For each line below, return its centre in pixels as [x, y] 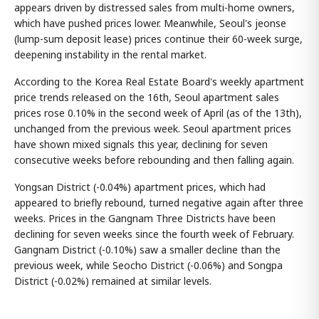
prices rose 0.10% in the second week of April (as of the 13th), [158, 113]
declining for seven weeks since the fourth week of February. [154, 234]
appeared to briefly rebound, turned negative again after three [159, 203]
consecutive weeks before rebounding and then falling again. [154, 160]
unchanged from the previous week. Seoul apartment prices [153, 129]
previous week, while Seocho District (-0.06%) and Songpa [148, 265]
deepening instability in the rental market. [110, 54]
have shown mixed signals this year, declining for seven [141, 144]
